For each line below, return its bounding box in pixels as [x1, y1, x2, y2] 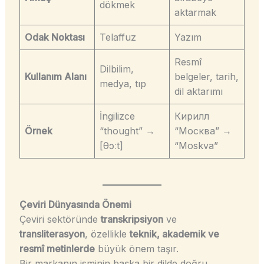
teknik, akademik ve [129, 228, 219, 240]
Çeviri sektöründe [19, 213, 101, 226]
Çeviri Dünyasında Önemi [19, 199, 131, 211]
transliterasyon [19, 228, 85, 240]
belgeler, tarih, [174, 71, 239, 83]
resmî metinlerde [19, 243, 95, 255]
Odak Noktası [24, 31, 85, 44]
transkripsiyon [100, 213, 163, 226]
